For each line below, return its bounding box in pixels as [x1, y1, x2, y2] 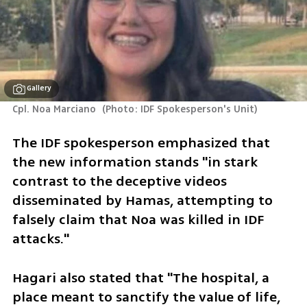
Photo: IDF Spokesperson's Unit [106, 102, 255, 117]
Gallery [27, 83, 52, 94]
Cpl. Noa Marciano [12, 102, 99, 117]
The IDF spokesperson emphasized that [12, 132, 270, 153]
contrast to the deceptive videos [12, 171, 227, 191]
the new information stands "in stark [12, 151, 258, 172]
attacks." [12, 228, 69, 249]
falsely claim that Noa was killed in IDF [12, 209, 264, 230]
